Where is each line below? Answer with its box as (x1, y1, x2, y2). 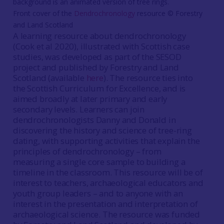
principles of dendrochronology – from (12, 145, 161, 157)
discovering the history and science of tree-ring (12, 124, 192, 136)
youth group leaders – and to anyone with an (12, 187, 183, 199)
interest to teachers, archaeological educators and (12, 177, 203, 188)
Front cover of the (13, 8, 74, 18)
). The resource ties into (103, 72, 193, 83)
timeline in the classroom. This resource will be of (12, 166, 203, 178)
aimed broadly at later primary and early (12, 93, 167, 104)
